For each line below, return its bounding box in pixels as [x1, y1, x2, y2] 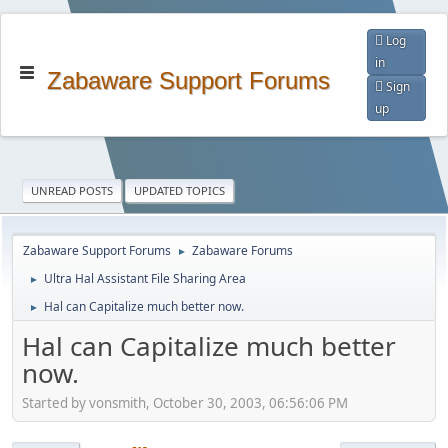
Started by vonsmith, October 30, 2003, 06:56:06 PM [22, 393, 348, 412]
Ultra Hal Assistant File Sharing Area [44, 270, 246, 287]
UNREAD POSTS [31, 183, 114, 198]
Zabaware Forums [192, 242, 293, 259]
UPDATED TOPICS [134, 183, 226, 198]
